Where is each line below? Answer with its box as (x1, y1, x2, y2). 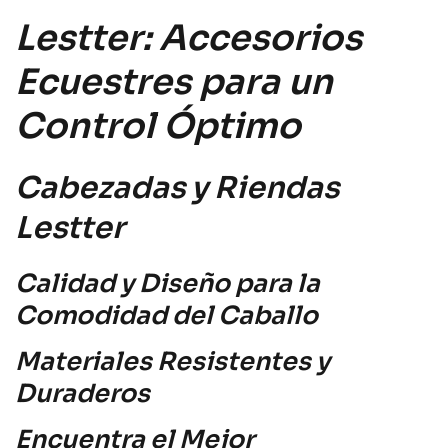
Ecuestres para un (15, 59, 333, 104)
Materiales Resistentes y (15, 345, 330, 377)
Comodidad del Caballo (15, 299, 318, 331)
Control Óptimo (15, 103, 301, 148)
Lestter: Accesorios (15, 15, 362, 60)
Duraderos (15, 377, 150, 409)
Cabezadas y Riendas (15, 168, 339, 207)
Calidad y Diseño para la (15, 267, 320, 299)
